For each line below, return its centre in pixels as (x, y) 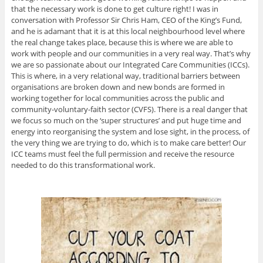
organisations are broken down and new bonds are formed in (118, 87)
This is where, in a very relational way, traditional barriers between (125, 75)
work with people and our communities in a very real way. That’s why (131, 53)
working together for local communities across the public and (117, 98)
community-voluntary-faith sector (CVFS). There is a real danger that (129, 109)
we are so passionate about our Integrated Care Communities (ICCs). (130, 64)
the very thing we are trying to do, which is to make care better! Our (128, 142)
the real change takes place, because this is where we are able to (122, 42)
